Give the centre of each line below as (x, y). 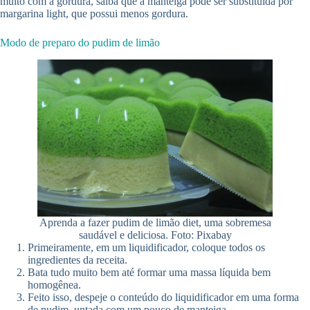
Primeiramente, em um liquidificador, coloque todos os (146, 247)
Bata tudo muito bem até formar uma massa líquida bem (149, 272)
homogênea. (54, 284)
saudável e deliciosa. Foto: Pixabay (155, 235)
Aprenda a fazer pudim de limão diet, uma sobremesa (155, 222)
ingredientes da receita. (77, 259)
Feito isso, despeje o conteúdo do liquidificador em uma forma (163, 297)
